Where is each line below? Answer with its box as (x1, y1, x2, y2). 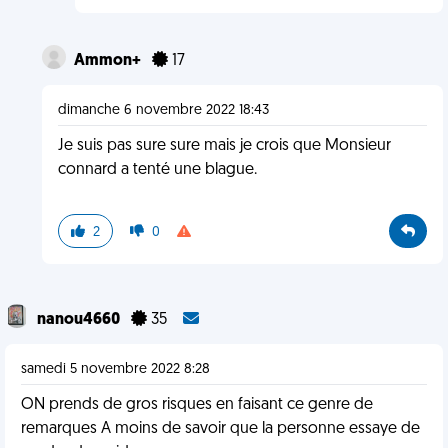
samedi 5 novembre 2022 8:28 (21, 362, 210, 377)
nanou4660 (37, 312, 123, 328)
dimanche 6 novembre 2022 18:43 (57, 103, 269, 118)
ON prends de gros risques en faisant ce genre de (21, 397, 373, 413)
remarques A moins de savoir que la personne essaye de (21, 421, 420, 437)
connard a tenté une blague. (57, 162, 257, 178)
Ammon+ (73, 53, 144, 69)
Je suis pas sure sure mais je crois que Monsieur (57, 138, 391, 154)
